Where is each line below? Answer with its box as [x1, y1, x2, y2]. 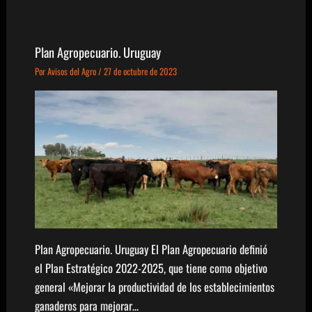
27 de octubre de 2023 [103, 65, 177, 79]
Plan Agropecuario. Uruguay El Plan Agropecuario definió [34, 240, 267, 258]
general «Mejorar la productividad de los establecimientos [34, 278, 274, 296]
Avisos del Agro [47, 65, 98, 79]
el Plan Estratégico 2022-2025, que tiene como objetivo [34, 259, 267, 277]
